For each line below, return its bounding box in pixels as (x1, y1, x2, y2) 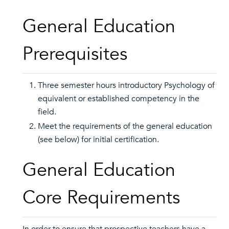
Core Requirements (22, 185, 180, 210)
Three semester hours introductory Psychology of (38, 80, 215, 91)
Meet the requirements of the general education (38, 121, 212, 132)
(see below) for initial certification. (38, 134, 159, 145)
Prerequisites (22, 41, 127, 66)
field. (38, 106, 56, 118)
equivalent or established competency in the (38, 93, 199, 104)
